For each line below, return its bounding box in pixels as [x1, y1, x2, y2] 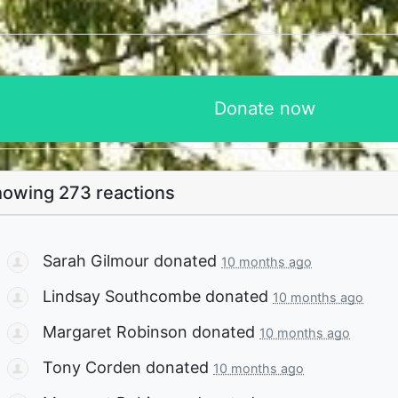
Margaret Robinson [43, 322, 187, 342]
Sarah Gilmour [43, 251, 149, 270]
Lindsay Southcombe [43, 287, 201, 306]
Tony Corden [43, 358, 141, 378]
